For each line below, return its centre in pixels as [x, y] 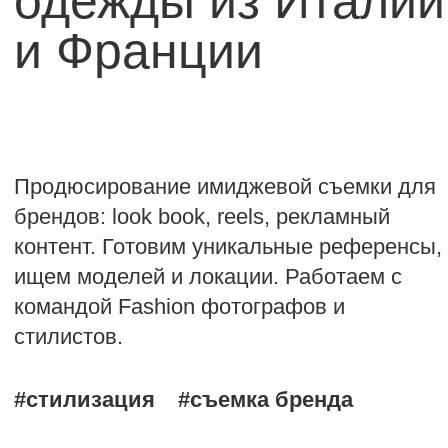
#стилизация [60, 157]
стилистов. [49, 112]
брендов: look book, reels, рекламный [144, 26]
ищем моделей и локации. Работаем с [149, 69]
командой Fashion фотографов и [128, 91]
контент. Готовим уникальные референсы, [163, 48]
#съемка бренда [189, 157]
